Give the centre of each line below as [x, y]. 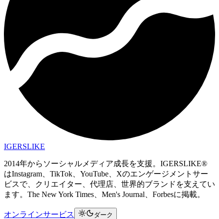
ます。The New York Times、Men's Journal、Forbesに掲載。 [104, 194]
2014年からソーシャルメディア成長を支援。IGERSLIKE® [106, 163]
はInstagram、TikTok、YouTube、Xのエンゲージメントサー [106, 174]
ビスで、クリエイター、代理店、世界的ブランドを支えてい [109, 184]
